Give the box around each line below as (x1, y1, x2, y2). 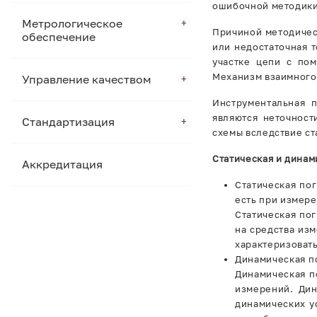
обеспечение (22, 30, 96, 44)
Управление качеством (22, 72, 151, 86)
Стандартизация (22, 115, 115, 129)
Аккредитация (22, 157, 103, 171)
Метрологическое (22, 16, 122, 30)
